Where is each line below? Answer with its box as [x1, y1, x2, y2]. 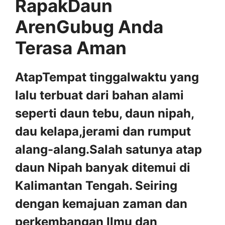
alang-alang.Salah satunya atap [15, 142, 202, 157]
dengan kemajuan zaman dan [15, 196, 187, 211]
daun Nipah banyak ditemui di [15, 160, 190, 175]
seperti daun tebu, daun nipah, [15, 105, 194, 121]
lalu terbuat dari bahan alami [15, 87, 184, 102]
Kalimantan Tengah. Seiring [15, 178, 177, 193]
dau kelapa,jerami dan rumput [15, 124, 191, 139]
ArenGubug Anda [15, 16, 163, 37]
